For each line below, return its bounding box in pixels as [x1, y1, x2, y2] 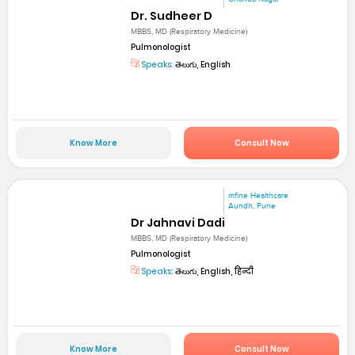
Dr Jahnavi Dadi [131, 214, 226, 231]
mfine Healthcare [228, 190, 289, 200]
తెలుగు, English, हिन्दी [174, 265, 254, 277]
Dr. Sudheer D [131, 8, 213, 24]
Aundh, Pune [228, 200, 277, 211]
